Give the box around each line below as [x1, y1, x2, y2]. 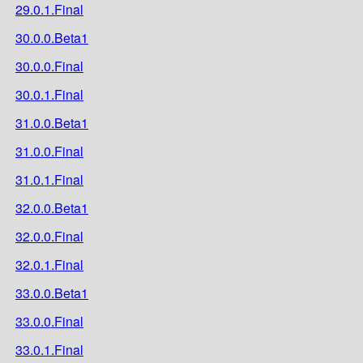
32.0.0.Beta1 [15, 198, 88, 217]
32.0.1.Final [15, 254, 83, 274]
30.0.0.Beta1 [15, 28, 88, 47]
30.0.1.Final [15, 84, 83, 104]
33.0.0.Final [15, 311, 83, 331]
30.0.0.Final [15, 56, 83, 75]
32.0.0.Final [15, 226, 83, 246]
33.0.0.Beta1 [15, 283, 88, 302]
